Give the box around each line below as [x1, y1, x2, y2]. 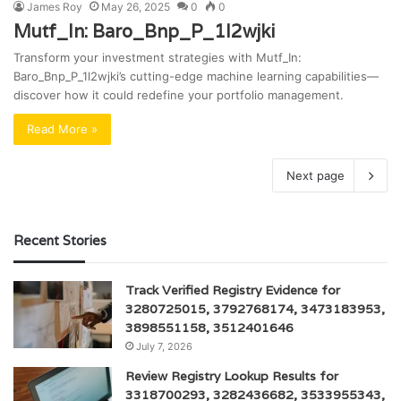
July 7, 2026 [136, 339, 192, 353]
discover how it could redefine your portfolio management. [13, 87, 344, 102]
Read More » [27, 121, 98, 136]
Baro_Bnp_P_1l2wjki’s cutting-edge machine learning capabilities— [13, 68, 379, 83]
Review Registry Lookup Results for [125, 367, 338, 384]
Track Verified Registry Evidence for [125, 281, 340, 298]
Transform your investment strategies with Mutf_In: [13, 49, 302, 64]
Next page [286, 167, 345, 183]
